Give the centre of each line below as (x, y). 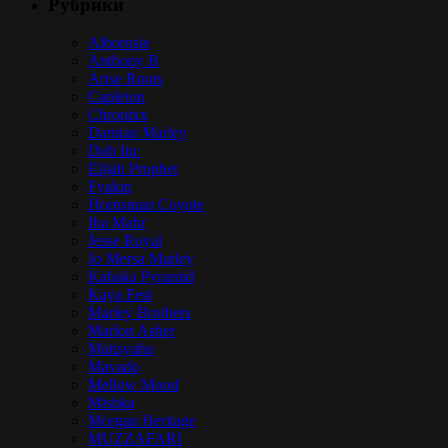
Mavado (114, 367)
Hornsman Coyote (146, 205)
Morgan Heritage (142, 421)
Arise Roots (125, 79)
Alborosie (119, 43)
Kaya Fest (120, 295)
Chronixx (118, 115)
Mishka (111, 403)
